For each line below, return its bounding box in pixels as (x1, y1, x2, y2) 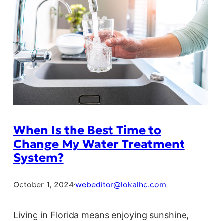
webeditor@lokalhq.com (75, 180, 166, 190)
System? (13, 150, 64, 166)
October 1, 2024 (13, 180, 74, 190)
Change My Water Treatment (13, 137, 185, 152)
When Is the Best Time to (13, 123, 161, 138)
